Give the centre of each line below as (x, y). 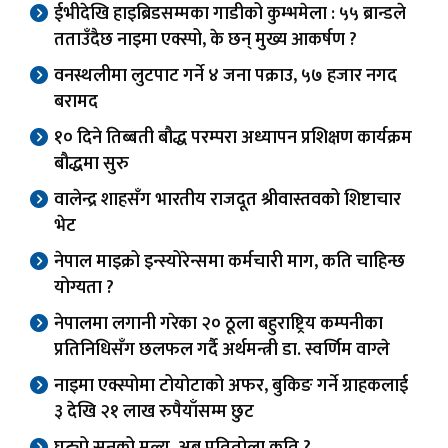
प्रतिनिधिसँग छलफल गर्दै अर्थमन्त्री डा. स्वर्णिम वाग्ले (222, 349)
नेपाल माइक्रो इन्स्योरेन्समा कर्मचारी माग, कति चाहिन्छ (229, 261)
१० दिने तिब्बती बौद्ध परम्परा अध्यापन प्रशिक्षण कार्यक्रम (233, 137)
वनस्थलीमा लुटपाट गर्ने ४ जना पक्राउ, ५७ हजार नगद (225, 75)
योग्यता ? (84, 287)
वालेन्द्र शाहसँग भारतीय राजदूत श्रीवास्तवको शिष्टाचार (227, 199)
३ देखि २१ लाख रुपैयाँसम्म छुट (154, 411)
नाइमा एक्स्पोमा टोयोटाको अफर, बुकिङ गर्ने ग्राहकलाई (231, 385)
